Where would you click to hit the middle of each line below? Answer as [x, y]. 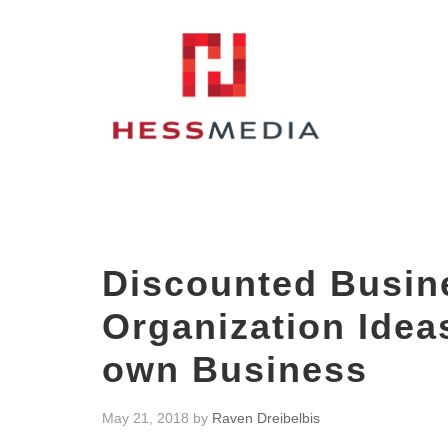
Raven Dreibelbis [266, 417]
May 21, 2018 [145, 417]
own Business [235, 369]
